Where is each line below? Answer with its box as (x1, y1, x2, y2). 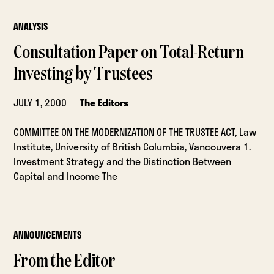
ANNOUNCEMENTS (13, 228, 82, 243)
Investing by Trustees (13, 65, 154, 84)
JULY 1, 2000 (13, 95, 67, 111)
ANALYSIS (13, 19, 48, 34)
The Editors (80, 95, 129, 111)
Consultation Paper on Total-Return (13, 44, 245, 63)
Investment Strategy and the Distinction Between (13, 154, 232, 169)
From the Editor (13, 253, 116, 272)
